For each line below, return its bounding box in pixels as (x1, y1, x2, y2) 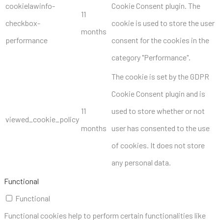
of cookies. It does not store (111, 140, 205, 150)
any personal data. (111, 157, 171, 167)
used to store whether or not (111, 106, 205, 115)
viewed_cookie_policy (5, 114, 79, 124)
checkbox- (5, 18, 40, 27)
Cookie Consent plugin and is (111, 88, 205, 98)
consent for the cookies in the (111, 35, 209, 45)
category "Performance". (111, 52, 191, 62)
